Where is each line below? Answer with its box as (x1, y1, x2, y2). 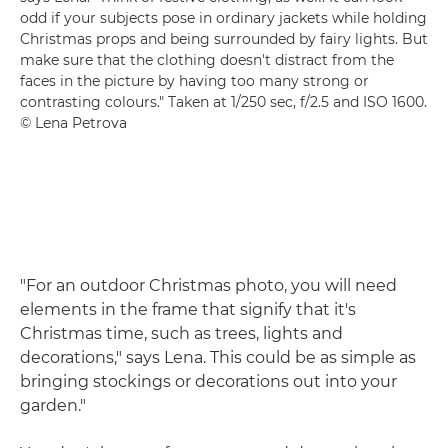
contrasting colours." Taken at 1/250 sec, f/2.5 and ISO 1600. (20, 92, 427, 111)
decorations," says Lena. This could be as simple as (20, 347, 416, 367)
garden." (20, 395, 86, 415)
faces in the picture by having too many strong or (20, 71, 369, 90)
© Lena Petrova (20, 113, 127, 132)
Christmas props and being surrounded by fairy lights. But (20, 29, 428, 48)
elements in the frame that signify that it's (20, 299, 356, 319)
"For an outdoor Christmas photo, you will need (20, 275, 397, 295)
